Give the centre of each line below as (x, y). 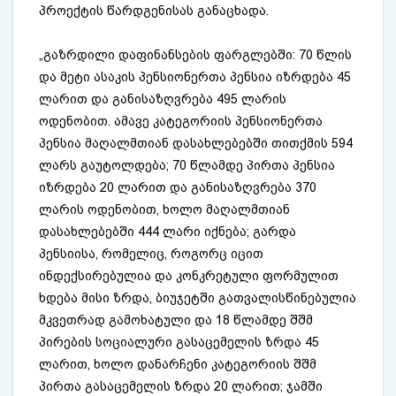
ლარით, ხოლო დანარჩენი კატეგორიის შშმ (178, 364)
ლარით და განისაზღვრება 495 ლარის (163, 99)
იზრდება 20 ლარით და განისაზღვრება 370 (178, 187)
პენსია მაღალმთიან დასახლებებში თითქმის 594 (196, 143)
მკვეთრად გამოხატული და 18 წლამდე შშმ (176, 320)
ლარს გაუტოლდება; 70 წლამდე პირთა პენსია (187, 165)
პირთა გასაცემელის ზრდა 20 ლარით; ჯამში (181, 386)
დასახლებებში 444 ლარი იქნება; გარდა (168, 231)
